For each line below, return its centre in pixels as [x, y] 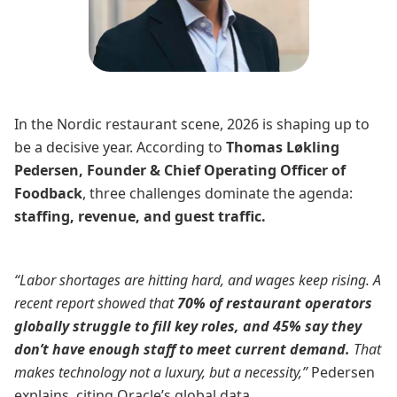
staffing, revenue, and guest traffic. [140, 216]
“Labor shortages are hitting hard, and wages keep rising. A [198, 280]
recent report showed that [96, 303]
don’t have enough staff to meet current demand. [182, 349]
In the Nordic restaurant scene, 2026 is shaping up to [192, 124]
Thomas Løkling [283, 147]
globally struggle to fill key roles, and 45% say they [188, 326]
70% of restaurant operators [275, 303]
